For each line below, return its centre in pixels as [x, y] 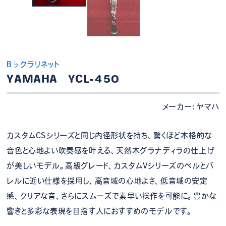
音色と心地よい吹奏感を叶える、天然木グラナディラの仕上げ [111, 151]
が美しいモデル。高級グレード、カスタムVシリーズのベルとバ [110, 166]
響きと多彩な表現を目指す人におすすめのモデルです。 [100, 211]
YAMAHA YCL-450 [63, 79]
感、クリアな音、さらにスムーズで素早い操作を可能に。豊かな [111, 196]
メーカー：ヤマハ [191, 107]
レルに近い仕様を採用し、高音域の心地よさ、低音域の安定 [107, 181]
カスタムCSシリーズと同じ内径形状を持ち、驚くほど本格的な [109, 136]
